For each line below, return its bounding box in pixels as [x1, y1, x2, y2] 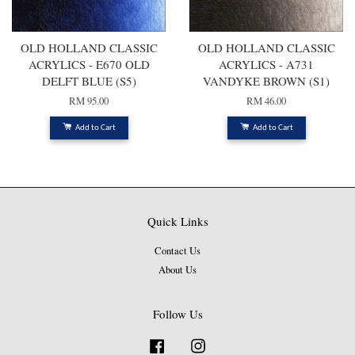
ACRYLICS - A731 [219, 56, 314, 73]
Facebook [168, 337, 207, 351]
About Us [158, 263, 197, 277]
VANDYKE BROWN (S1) [203, 73, 330, 90]
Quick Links [147, 213, 208, 230]
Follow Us [152, 306, 203, 323]
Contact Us [155, 244, 200, 258]
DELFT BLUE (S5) [41, 73, 136, 90]
